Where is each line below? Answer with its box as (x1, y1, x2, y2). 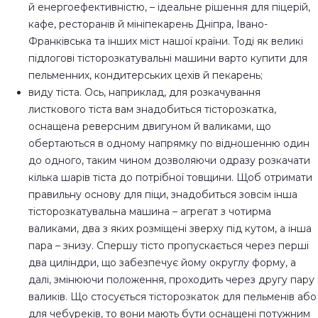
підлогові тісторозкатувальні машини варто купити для (28, 51, 307, 65)
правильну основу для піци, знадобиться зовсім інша (28, 187, 297, 201)
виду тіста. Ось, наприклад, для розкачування (28, 85, 261, 99)
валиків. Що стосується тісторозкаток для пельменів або (28, 290, 317, 303)
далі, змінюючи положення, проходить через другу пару (28, 273, 314, 286)
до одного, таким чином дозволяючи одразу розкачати (28, 153, 310, 167)
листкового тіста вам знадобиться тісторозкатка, (28, 102, 276, 116)
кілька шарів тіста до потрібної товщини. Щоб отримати (28, 170, 312, 184)
